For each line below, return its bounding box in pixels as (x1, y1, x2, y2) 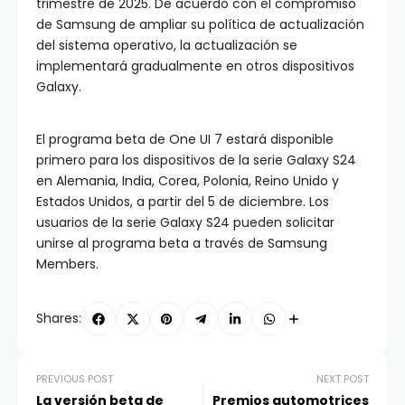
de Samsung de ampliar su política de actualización (36, 14, 364, 33)
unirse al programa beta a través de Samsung (36, 233, 327, 252)
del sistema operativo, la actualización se (36, 35, 297, 54)
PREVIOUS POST (36, 372, 113, 387)
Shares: (36, 309, 81, 328)
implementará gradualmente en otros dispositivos (36, 56, 354, 75)
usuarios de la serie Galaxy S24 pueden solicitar (36, 212, 334, 231)
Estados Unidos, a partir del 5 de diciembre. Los (36, 192, 329, 211)
